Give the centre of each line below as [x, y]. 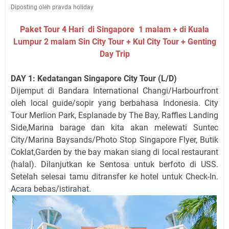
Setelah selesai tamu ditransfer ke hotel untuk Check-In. [114, 177]
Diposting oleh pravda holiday [52, 7]
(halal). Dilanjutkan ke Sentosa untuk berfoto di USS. [114, 164]
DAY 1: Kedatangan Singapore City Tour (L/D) [94, 78]
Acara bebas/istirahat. [51, 189]
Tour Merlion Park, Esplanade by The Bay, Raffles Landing [114, 115]
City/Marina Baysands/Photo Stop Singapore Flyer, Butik [114, 140]
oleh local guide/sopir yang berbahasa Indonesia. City [114, 103]
